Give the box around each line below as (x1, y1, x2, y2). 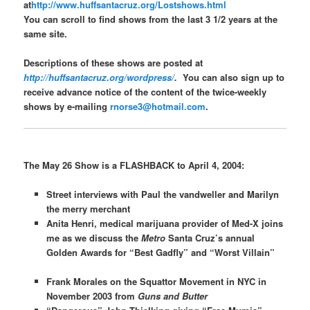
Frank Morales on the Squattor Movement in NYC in (46, 275, 266, 289)
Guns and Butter (137, 289, 208, 303)
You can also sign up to (183, 70, 285, 84)
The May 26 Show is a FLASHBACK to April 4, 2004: (24, 158, 245, 172)
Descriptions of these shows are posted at (24, 55, 203, 69)
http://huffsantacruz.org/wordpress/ (24, 70, 175, 84)
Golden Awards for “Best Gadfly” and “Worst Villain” (46, 246, 275, 259)
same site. (24, 26, 68, 40)
